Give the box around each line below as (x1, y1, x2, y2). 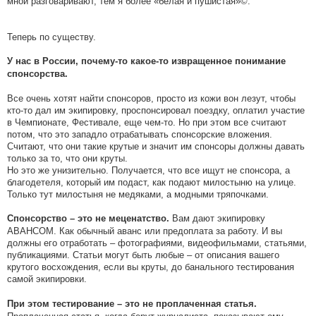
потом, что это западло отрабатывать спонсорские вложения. (7, 129, 272, 140)
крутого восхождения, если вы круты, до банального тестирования (7, 262, 294, 273)
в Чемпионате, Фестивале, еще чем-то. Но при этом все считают (7, 117, 286, 128)
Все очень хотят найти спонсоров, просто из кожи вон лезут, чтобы (7, 93, 296, 104)
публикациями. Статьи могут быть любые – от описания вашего (7, 250, 279, 261)
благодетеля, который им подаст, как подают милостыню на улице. (7, 177, 296, 188)
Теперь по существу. (7, 32, 96, 43)
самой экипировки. (7, 274, 87, 285)
